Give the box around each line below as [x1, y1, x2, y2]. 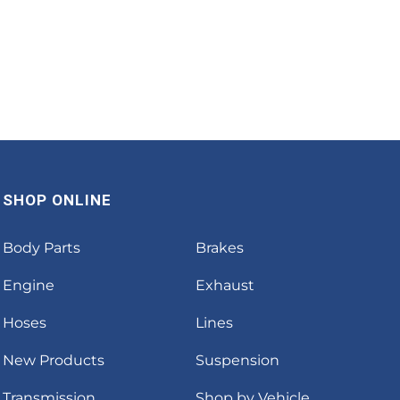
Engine [3, 277, 55, 294]
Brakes [195, 239, 244, 256]
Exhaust [195, 277, 254, 294]
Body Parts [3, 239, 81, 256]
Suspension [195, 352, 279, 369]
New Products [3, 352, 105, 369]
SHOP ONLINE [3, 191, 112, 209]
